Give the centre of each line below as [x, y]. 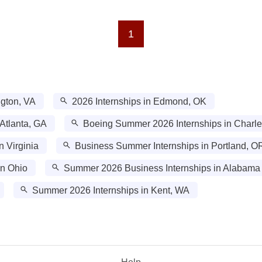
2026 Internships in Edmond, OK [139, 101]
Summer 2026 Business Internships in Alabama [162, 168]
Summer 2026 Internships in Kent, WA [111, 190]
